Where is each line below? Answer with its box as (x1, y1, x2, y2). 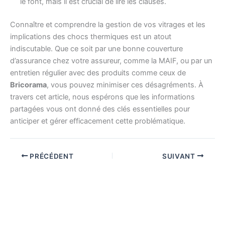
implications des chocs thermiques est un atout (10, 32, 171, 42)
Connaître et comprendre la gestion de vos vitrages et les (10, 20, 205, 30)
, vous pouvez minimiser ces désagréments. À (47, 80, 203, 90)
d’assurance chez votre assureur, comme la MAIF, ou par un (10, 56, 212, 66)
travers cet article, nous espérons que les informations (10, 92, 195, 102)
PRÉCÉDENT (28, 152, 74, 160)
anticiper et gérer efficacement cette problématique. (10, 117, 185, 126)
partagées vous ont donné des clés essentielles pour (10, 104, 190, 114)
